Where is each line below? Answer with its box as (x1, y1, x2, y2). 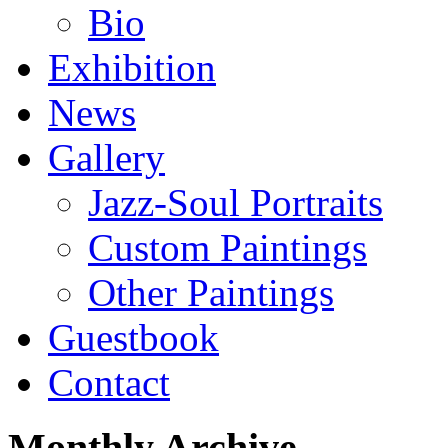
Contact (48, 360, 170, 404)
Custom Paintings (88, 225, 367, 269)
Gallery (48, 135, 165, 179)
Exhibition (48, 45, 216, 89)
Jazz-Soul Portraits (88, 180, 383, 224)
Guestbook (48, 315, 219, 359)
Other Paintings (88, 270, 334, 314)
